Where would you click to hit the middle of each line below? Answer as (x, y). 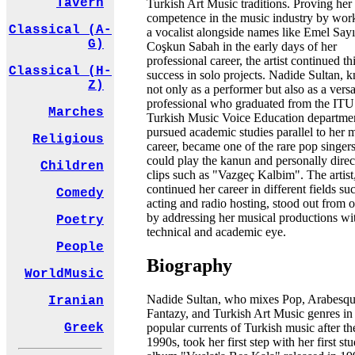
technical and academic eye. (216, 231)
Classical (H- (60, 72)
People (80, 248)
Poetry (80, 221)
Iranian (76, 302)
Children (72, 167)
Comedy (80, 194)
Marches (76, 113)
